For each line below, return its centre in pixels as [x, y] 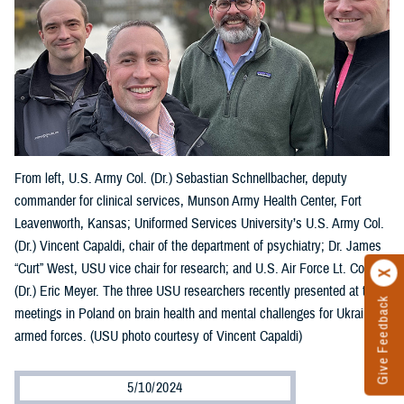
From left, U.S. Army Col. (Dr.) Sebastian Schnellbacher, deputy [181, 179]
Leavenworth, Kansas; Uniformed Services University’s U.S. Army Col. [199, 224]
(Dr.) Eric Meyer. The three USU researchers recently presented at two [197, 292]
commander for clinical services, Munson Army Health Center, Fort [188, 202]
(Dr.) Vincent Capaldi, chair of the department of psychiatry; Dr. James [198, 247]
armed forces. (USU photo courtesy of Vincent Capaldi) [158, 337]
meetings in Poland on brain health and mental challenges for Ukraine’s [200, 314]
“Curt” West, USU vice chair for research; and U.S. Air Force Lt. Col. [193, 269]
